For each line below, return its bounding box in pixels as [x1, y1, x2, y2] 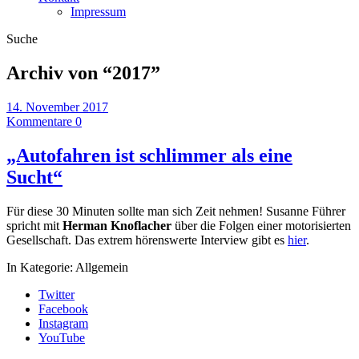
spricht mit [6, 218, 63, 232]
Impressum [71, 4, 126, 18]
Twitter [38, 287, 75, 301]
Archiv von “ [6, 62, 112, 83]
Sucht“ [6, 166, 63, 188]
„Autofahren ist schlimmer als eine [6, 144, 292, 166]
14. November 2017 [6, 99, 108, 114]
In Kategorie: [6, 260, 75, 274]
